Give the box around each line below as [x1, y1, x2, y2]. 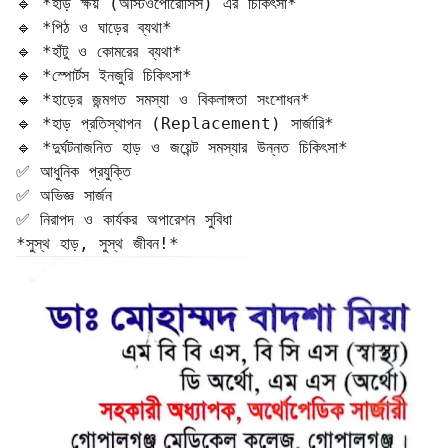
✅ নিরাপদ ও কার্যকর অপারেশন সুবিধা [16, 209, 252, 229]
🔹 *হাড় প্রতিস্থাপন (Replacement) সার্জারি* [16, 113, 354, 133]
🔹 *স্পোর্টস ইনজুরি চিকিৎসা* [16, 65, 212, 85]
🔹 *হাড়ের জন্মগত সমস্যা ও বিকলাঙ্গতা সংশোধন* [16, 89, 330, 109]
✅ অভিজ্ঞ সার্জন [16, 185, 132, 205]
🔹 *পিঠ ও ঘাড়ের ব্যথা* [16, 17, 192, 37]
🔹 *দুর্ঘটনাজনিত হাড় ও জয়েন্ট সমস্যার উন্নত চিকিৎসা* [16, 137, 368, 157]
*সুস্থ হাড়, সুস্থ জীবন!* [16, 233, 179, 253]
